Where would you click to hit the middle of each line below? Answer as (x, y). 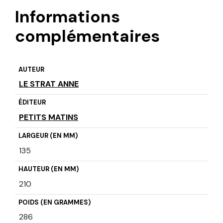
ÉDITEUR (32, 103)
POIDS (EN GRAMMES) (54, 203)
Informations (67, 16)
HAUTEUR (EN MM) (48, 169)
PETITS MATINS (49, 117)
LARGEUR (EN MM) (48, 136)
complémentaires (87, 36)
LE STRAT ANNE (49, 84)
